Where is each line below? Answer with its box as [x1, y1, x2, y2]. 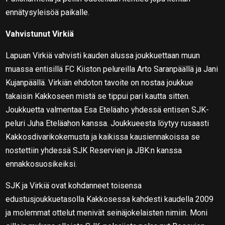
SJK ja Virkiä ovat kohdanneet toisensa [6, 180, 142, 190]
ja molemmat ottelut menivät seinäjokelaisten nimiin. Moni [6, 207, 208, 217]
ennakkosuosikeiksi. [6, 159, 77, 169]
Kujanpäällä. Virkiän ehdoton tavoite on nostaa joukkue [6, 77, 194, 87]
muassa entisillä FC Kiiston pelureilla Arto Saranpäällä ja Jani [6, 64, 218, 74]
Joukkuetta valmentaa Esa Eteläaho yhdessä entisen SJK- [6, 104, 209, 115]
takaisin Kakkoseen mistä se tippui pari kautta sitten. [6, 91, 190, 101]
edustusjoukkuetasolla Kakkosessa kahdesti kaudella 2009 [6, 194, 214, 204]
